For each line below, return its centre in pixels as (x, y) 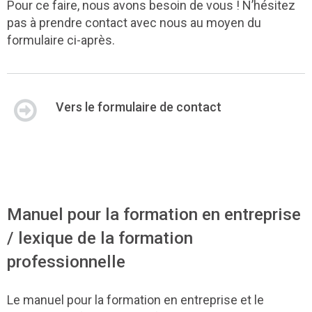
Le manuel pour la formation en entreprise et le (135, 299)
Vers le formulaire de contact (139, 107)
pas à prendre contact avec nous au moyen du (134, 22)
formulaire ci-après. (61, 40)
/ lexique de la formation (100, 237)
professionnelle (66, 261)
